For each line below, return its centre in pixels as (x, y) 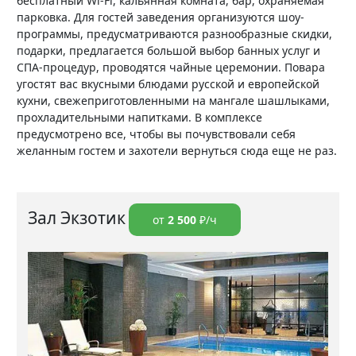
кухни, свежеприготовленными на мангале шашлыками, (173, 100)
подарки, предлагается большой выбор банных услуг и (168, 50)
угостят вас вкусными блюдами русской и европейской (168, 83)
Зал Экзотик (77, 217)
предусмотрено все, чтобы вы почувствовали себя (156, 133)
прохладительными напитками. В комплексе (139, 117)
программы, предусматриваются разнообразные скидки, (174, 33)
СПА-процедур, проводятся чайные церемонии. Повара (171, 67)
